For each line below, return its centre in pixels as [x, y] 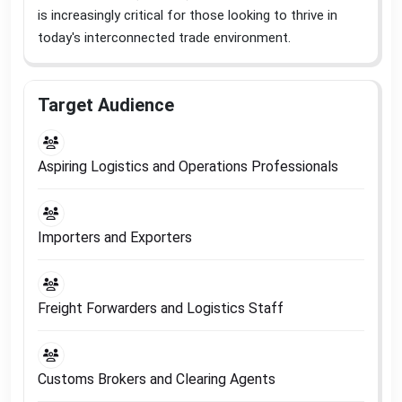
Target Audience [106, 105]
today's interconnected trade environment [163, 37]
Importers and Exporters [115, 237]
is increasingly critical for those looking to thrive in [188, 15]
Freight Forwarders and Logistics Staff [161, 308]
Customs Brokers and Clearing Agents [157, 379]
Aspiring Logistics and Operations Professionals [188, 166]
